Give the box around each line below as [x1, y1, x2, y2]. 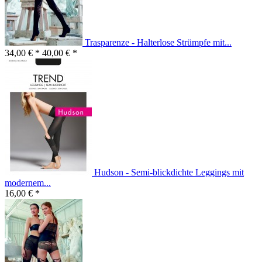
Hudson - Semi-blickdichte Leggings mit [94, 167, 244, 178]
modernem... [5, 178, 51, 188]
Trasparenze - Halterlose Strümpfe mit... [85, 37, 232, 48]
